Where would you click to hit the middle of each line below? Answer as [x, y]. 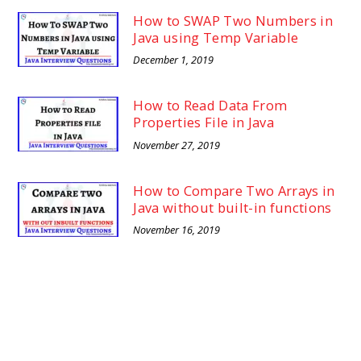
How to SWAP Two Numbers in [233, 20]
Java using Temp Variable [216, 37]
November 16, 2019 [177, 230]
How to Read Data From [210, 106]
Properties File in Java [203, 122]
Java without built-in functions [232, 207]
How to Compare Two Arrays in [234, 190]
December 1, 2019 [174, 60]
